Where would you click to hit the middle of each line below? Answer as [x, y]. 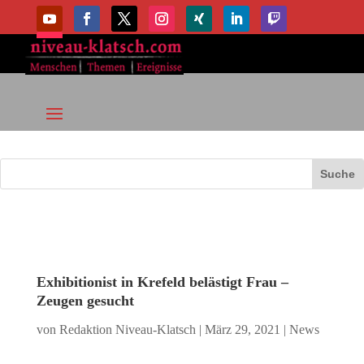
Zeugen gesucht [85, 301]
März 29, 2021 [242, 330]
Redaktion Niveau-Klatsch [127, 330]
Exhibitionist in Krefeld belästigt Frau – [162, 282]
